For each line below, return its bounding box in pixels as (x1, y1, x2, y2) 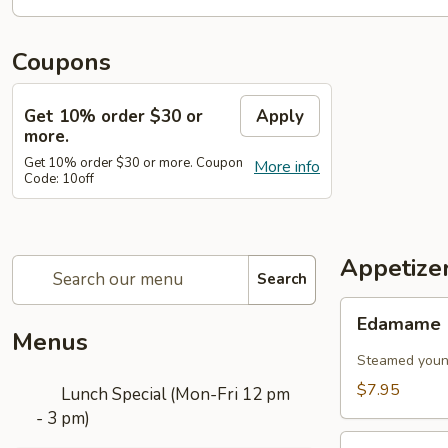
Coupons (12, 46, 111, 78)
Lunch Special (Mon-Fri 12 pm (57, 382, 291, 406)
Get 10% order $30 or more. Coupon (24, 153, 243, 172)
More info (254, 155, 320, 178)
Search (257, 269, 307, 289)
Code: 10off (24, 169, 94, 188)
